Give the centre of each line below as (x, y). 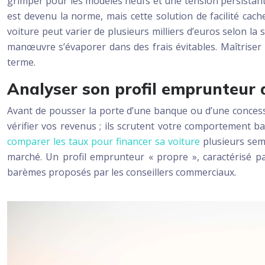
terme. (21, 62)
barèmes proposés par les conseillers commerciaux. (122, 172)
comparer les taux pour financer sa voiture (104, 141)
